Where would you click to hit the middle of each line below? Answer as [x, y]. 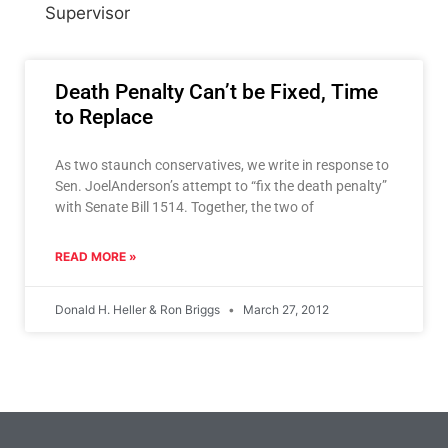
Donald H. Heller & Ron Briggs [139, 309]
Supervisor [87, 13]
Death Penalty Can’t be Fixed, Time [216, 91]
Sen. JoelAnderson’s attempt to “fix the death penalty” [221, 185]
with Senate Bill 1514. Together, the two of [184, 206]
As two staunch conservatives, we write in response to [222, 164]
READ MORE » [96, 256]
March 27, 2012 [284, 309]
